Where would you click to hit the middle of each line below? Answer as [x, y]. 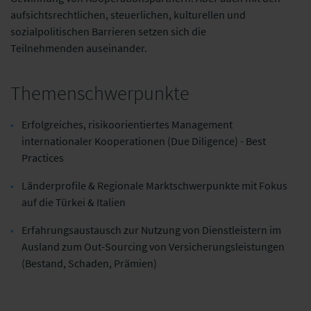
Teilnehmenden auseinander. [79, 48]
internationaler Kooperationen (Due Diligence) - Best [144, 141]
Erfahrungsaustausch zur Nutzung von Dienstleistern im [151, 230]
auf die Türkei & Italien [74, 202]
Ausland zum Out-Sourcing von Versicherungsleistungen [153, 246]
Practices [44, 158]
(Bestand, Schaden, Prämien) [89, 263]
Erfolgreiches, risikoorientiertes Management [127, 124]
